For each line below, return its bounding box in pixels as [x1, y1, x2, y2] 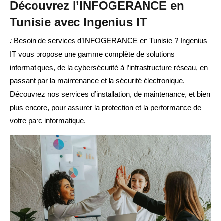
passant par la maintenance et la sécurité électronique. [10, 76, 184, 85]
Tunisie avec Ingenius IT [10, 15, 147, 29]
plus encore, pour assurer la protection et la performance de [10, 103, 201, 112]
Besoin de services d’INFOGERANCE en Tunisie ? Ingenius [12, 37, 207, 45]
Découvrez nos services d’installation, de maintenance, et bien [10, 90, 210, 99]
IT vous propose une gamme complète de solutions [10, 50, 175, 59]
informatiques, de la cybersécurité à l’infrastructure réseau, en [10, 63, 208, 72]
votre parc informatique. [10, 116, 86, 125]
